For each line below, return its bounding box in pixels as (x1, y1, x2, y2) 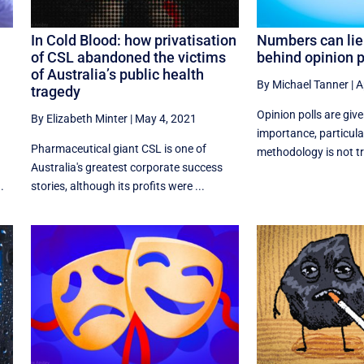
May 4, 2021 (134, 112, 197, 126)
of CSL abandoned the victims (30, 49, 226, 67)
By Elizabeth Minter (30, 112, 128, 126)
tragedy (30, 83, 80, 101)
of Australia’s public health (30, 66, 204, 84)
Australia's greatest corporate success (30, 161, 223, 175)
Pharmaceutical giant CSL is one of (30, 142, 206, 156)
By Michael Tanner (256, 78, 349, 92)
